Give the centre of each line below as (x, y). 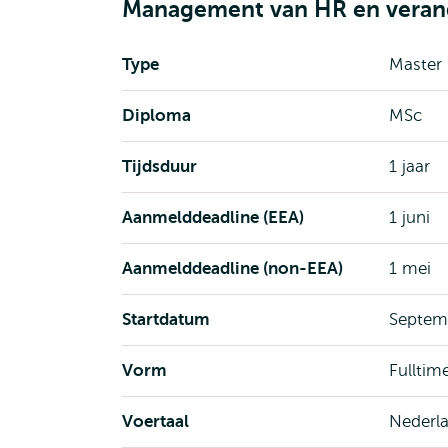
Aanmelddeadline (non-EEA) (232, 268)
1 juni (409, 217)
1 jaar (409, 166)
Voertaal (155, 421)
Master (415, 64)
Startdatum (166, 319)
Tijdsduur (159, 166)
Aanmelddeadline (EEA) (213, 217)
